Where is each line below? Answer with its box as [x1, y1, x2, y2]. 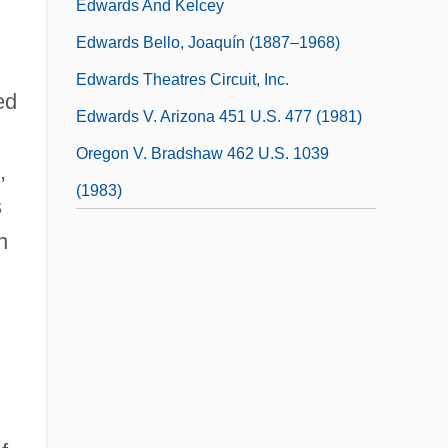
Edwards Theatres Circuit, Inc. [76, 70, 289, 88]
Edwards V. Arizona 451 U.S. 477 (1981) [76, 107, 362, 125]
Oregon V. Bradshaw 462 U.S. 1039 [76, 144, 329, 162]
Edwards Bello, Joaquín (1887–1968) [76, 33, 340, 51]
